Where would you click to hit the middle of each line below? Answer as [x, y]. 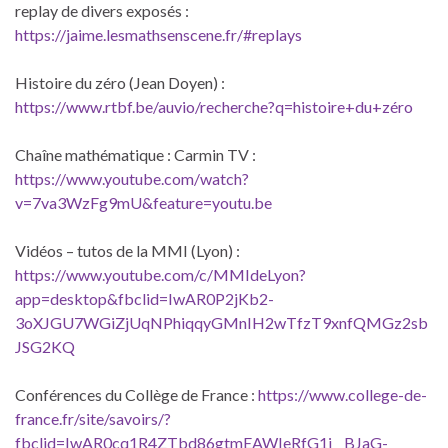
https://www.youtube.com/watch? [132, 178]
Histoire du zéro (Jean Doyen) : [120, 82]
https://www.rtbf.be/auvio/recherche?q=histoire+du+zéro [214, 106]
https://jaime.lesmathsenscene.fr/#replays [158, 34]
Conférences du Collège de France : [136, 394]
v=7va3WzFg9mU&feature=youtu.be [143, 202]
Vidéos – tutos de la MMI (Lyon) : [127, 250]
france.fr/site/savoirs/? [93, 418]
